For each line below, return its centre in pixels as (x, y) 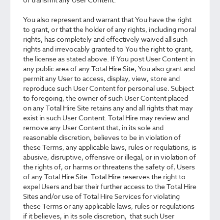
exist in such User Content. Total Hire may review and (106, 118)
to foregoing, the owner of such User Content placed (106, 98)
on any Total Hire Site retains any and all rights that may (108, 108)
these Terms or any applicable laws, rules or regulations (109, 206)
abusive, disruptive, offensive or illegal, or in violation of (110, 157)
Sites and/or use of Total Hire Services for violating (101, 196)
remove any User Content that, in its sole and (93, 127)
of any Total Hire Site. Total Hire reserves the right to (104, 177)
